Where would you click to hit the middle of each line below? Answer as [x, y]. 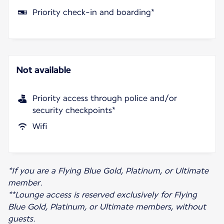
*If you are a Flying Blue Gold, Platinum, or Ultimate [108, 170]
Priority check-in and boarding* [93, 12]
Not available [44, 69]
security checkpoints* [74, 110]
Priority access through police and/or [105, 98]
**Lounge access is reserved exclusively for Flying [102, 194]
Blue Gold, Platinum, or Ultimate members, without [107, 206]
